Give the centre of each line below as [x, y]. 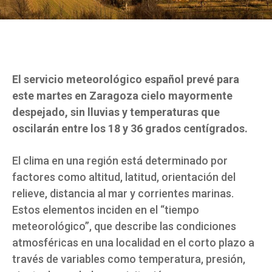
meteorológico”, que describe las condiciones [124, 226]
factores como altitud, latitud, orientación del [124, 177]
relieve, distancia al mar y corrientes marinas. [123, 194]
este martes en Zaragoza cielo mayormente [122, 96]
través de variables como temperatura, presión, [129, 259]
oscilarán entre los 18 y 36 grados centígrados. [130, 129]
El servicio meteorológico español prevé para [126, 80]
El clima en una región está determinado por [120, 161]
